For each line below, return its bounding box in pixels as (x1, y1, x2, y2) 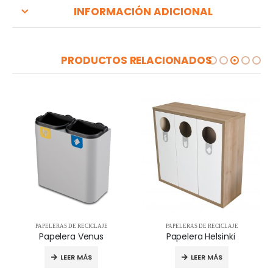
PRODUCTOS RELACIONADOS (61, 53, 212, 68)
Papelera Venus (38, 230, 104, 243)
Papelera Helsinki (166, 230, 238, 243)
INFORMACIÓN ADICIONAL (73, 4, 213, 19)
